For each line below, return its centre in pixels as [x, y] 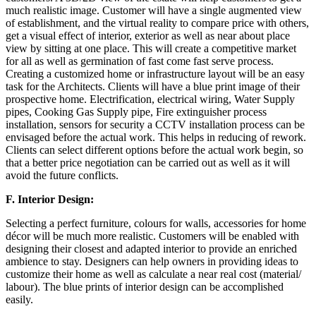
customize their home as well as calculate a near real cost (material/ [153, 274]
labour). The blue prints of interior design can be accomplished [145, 286]
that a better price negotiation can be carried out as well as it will [148, 162]
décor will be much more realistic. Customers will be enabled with [152, 236]
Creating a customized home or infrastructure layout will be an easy [155, 73]
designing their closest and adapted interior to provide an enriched [151, 248]
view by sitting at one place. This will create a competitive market [151, 48]
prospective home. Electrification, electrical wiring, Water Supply [150, 99]
